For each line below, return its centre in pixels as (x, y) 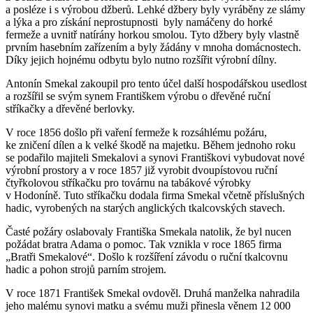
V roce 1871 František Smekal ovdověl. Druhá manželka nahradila (153, 293)
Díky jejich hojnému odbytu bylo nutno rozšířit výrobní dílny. (141, 59)
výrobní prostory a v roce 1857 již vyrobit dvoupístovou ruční (141, 170)
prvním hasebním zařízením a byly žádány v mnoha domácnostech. (153, 47)
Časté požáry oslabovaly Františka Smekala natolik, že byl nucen (148, 231)
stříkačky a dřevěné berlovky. (70, 108)
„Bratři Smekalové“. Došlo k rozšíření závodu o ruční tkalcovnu (147, 256)
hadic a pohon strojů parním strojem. (86, 269)
